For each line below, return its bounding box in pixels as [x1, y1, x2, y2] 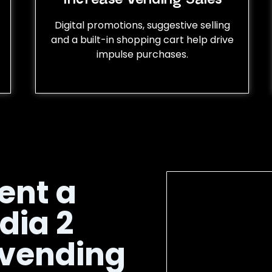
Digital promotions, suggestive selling [54, 18, 230, 32]
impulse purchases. [96, 47, 188, 61]
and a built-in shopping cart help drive [50, 32, 234, 47]
